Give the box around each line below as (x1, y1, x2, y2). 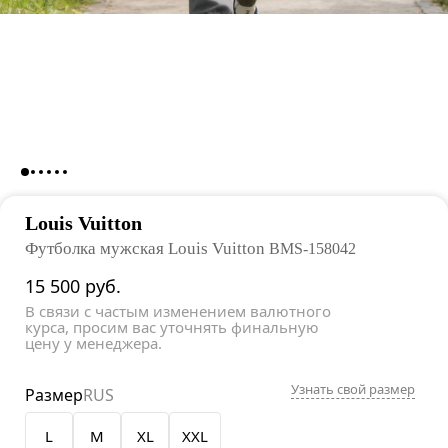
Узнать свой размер (291, 380, 415, 399)
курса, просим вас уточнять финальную (25, 317, 319, 338)
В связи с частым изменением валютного (25, 301, 331, 322)
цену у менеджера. (25, 333, 162, 354)
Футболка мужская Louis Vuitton (25, 239, 269, 259)
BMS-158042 (269, 240, 356, 258)
